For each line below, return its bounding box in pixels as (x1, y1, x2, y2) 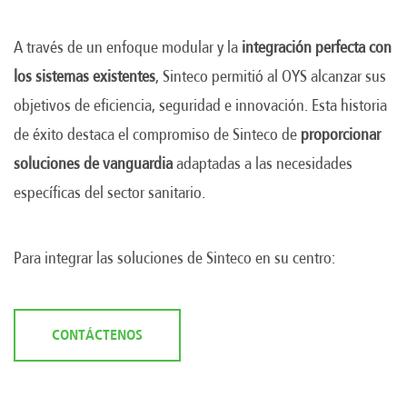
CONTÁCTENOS (52, 326, 143, 343)
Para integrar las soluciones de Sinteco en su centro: (14, 248, 335, 267)
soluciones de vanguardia (14, 154, 173, 173)
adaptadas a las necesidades (173, 154, 352, 173)
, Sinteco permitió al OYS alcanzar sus (155, 66, 386, 85)
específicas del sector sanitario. (14, 183, 205, 202)
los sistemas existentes (14, 66, 155, 85)
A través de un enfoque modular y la (14, 37, 242, 56)
